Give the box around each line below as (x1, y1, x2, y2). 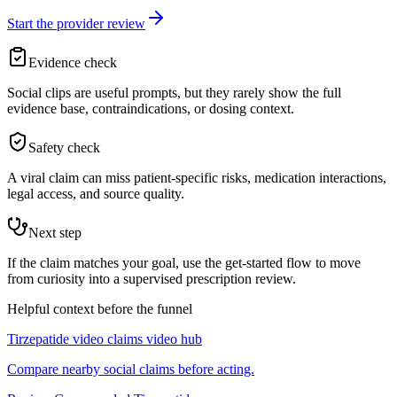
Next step (28, 225, 82, 241)
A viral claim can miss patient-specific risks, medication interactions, (7, 170, 386, 186)
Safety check (28, 140, 100, 156)
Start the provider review (7, 16, 145, 32)
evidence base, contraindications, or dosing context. (7, 101, 294, 117)
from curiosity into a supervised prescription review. (7, 271, 296, 287)
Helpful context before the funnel (7, 301, 192, 317)
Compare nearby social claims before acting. (7, 362, 254, 378)
